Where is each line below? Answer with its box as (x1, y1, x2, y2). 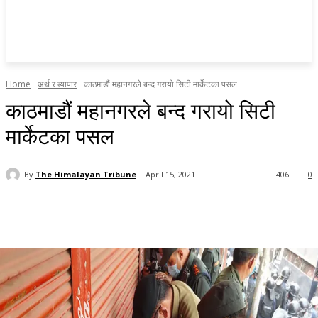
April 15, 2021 (146, 169, 195, 180)
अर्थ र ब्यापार (38, 78, 77, 90)
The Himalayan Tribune (35, 168, 136, 180)
